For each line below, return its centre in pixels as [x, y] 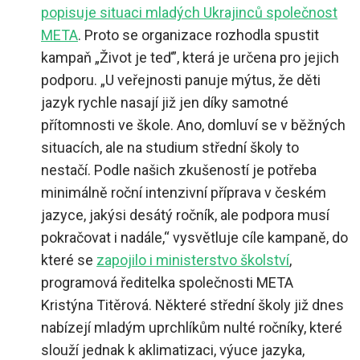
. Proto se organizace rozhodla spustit [198, 35]
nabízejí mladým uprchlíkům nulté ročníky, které [192, 328]
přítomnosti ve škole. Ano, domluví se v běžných [193, 125]
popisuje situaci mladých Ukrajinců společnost [189, 13]
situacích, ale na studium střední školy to [170, 148]
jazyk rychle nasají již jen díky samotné [165, 103]
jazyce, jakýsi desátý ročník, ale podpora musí [185, 215]
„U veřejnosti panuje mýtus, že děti [211, 80]
